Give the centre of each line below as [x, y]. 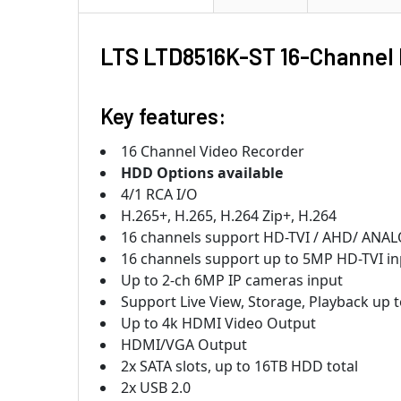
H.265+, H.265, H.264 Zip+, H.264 [229, 215]
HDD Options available [202, 172]
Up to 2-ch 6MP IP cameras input [232, 280]
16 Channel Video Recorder [213, 151]
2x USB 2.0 [156, 387]
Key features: [163, 115]
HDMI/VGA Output [184, 344]
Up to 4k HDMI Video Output [218, 323]
